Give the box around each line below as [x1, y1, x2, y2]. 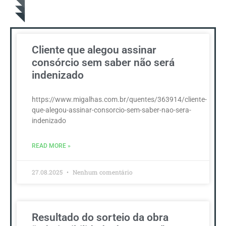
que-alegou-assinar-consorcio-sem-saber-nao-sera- [32, 106, 191, 115]
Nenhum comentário [71, 168, 133, 177]
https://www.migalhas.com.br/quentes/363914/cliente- [32, 95, 207, 104]
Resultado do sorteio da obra [32, 211, 168, 224]
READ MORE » [32, 142, 71, 150]
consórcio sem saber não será [32, 56, 175, 69]
